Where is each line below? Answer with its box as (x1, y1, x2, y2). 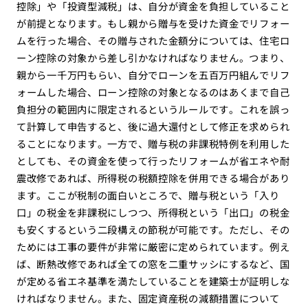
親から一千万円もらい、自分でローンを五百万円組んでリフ (16, 67, 290, 82)
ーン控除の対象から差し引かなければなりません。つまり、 (16, 50, 290, 65)
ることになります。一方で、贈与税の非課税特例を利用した (16, 136, 290, 151)
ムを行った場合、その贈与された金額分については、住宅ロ (16, 33, 290, 48)
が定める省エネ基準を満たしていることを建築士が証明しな (16, 274, 290, 289)
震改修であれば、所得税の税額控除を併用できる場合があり (16, 170, 290, 186)
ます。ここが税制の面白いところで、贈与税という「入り (16, 188, 280, 203)
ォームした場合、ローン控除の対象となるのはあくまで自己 (16, 85, 290, 100)
